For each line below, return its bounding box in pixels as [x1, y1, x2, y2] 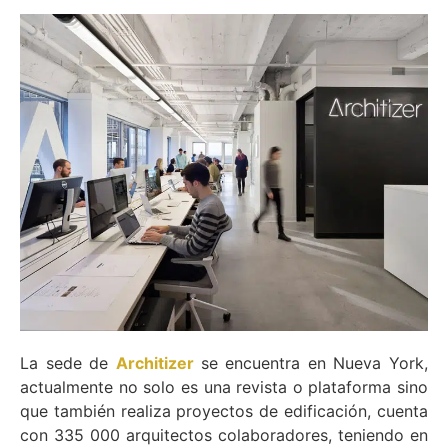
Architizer [115, 353, 194, 374]
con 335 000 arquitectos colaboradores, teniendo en [20, 425, 428, 446]
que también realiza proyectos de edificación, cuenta [20, 401, 428, 422]
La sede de [20, 353, 116, 374]
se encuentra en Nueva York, [200, 353, 428, 374]
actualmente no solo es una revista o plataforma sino [20, 377, 428, 398]
